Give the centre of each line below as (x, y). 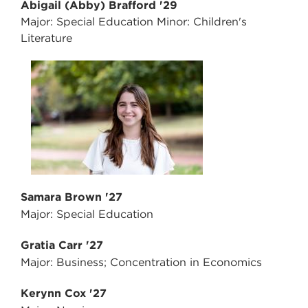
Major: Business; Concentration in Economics (141, 263)
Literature (46, 38)
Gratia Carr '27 (62, 245)
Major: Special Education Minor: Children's (134, 22)
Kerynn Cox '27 (64, 294)
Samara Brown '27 (71, 197)
